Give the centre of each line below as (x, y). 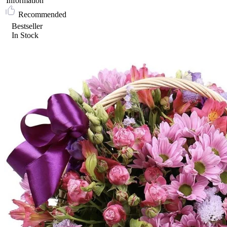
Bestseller (27, 26)
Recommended (42, 14)
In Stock (25, 35)
